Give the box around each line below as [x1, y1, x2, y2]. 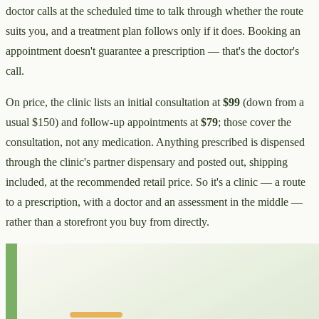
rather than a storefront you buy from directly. [6, 216, 209, 229]
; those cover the [218, 116, 291, 129]
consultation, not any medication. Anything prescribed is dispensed [6, 136, 305, 149]
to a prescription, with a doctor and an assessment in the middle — [6, 196, 303, 209]
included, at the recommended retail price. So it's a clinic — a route [6, 176, 305, 189]
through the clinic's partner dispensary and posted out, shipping [6, 156, 288, 169]
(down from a [240, 96, 304, 109]
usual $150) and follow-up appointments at [6, 116, 201, 129]
